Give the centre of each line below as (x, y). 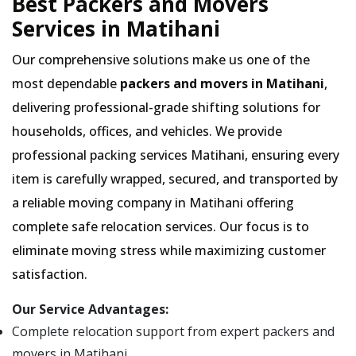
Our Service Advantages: (90, 309)
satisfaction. (50, 274)
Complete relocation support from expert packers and (173, 331)
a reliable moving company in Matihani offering (153, 203)
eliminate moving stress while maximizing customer (169, 250)
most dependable (66, 83)
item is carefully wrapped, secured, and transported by (175, 179)
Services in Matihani (116, 29)
